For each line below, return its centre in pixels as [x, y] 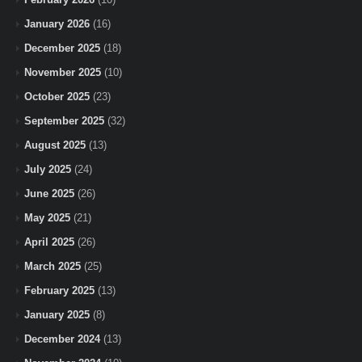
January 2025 [57, 315]
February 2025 [59, 291]
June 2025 [49, 194]
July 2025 [48, 170]
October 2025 [57, 97]
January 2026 [57, 24]
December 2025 [62, 48]
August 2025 [55, 145]
